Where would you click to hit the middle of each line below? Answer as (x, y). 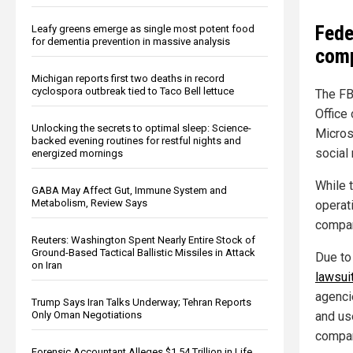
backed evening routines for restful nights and (136, 140)
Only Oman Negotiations (87, 314)
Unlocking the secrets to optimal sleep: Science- (141, 128)
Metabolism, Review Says (89, 203)
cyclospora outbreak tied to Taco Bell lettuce (133, 91)
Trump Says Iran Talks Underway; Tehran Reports (141, 302)
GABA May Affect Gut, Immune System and (129, 190)
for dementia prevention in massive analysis (131, 41)
